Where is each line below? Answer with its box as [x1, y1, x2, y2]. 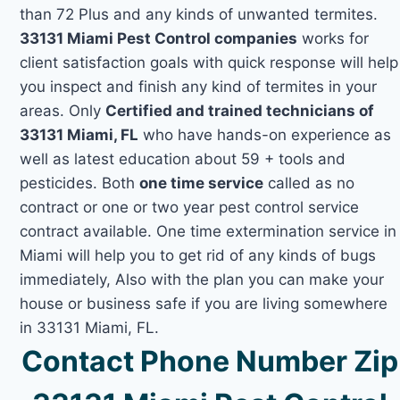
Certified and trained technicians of [105, 101, 375, 120]
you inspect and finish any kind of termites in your [20, 77, 378, 96]
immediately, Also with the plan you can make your [20, 270, 385, 288]
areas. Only [20, 101, 106, 120]
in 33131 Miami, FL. [20, 318, 160, 337]
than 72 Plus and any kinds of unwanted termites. [20, 4, 379, 23]
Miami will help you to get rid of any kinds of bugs [20, 246, 377, 264]
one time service [139, 173, 264, 192]
